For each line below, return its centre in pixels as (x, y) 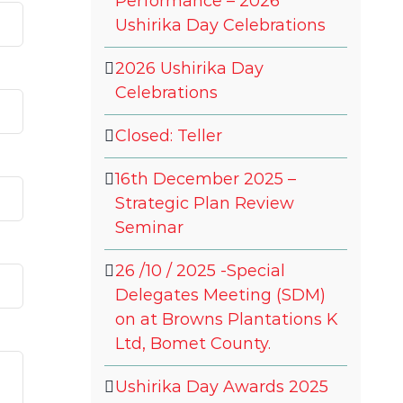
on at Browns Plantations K (226, 319)
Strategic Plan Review (205, 203)
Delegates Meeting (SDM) (220, 295)
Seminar (149, 227)
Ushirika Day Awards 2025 (222, 386)
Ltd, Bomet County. (193, 343)
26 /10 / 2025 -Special (200, 270)
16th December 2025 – (206, 179)
